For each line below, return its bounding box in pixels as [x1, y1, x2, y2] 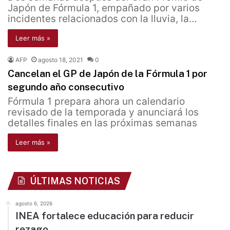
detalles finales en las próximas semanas [8, 117, 197, 129]
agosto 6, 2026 [15, 200, 52, 207]
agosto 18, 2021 [38, 56, 83, 64]
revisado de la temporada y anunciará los [8, 106, 199, 119]
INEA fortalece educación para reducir [15, 210, 194, 222]
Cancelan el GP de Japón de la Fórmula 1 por [8, 68, 207, 80]
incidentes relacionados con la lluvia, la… [8, 13, 197, 25]
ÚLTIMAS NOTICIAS [30, 176, 120, 187]
